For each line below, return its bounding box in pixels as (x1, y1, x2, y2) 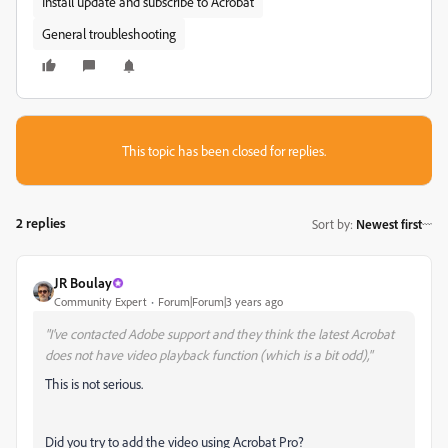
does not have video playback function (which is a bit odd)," (45, 346, 372, 363)
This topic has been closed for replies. (122, 142, 326, 159)
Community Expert (54, 294, 147, 309)
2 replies (16, 214, 66, 231)
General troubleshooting (42, 25, 176, 42)
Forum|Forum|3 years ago (158, 294, 283, 309)
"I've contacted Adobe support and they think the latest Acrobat (45, 325, 394, 342)
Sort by (312, 215, 350, 232)
